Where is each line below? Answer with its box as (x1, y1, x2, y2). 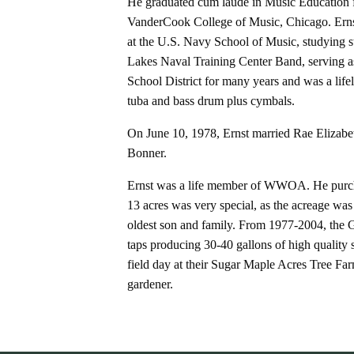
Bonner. (126, 145, 167, 160)
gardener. (126, 277, 173, 291)
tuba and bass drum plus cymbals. (126, 93, 295, 107)
